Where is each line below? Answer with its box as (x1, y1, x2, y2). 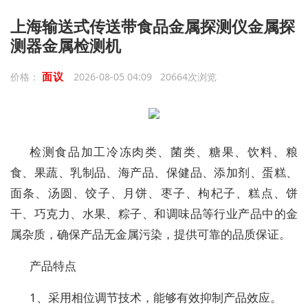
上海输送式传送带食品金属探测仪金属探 (10, 16, 295, 37)
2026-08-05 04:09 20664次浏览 (73, 70, 217, 83)
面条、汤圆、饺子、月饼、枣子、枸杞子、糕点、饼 (10, 185, 298, 201)
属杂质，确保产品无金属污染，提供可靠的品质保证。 (10, 226, 291, 242)
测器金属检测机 (10, 35, 121, 56)
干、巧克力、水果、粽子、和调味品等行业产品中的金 (10, 206, 298, 221)
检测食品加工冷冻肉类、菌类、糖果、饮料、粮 (30, 144, 298, 159)
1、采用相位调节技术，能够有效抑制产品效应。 (30, 289, 282, 305)
